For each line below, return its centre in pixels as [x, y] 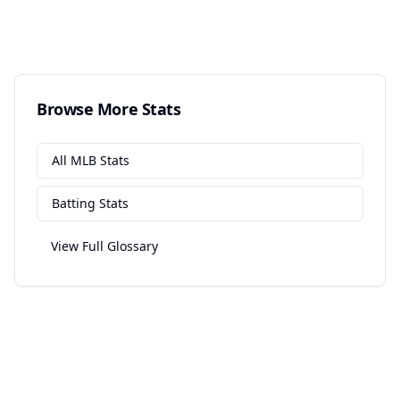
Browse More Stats [109, 109]
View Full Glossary [104, 246]
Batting [74, 203]
